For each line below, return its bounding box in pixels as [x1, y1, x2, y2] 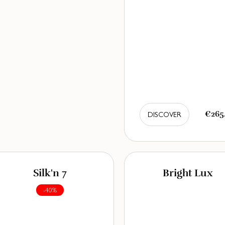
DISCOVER [147, 110, 181, 119]
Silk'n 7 [33, 166, 67, 179]
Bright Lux [162, 166, 213, 179]
